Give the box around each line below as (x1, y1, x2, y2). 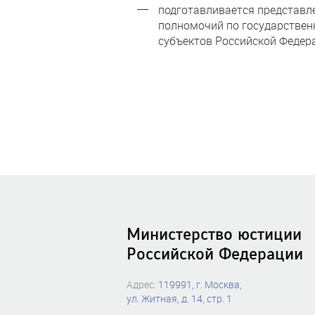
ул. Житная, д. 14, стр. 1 (127, 292, 232, 305)
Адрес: (127, 278, 158, 291)
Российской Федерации (127, 244, 303, 264)
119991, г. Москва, (158, 278, 242, 291)
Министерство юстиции (127, 224, 302, 244)
